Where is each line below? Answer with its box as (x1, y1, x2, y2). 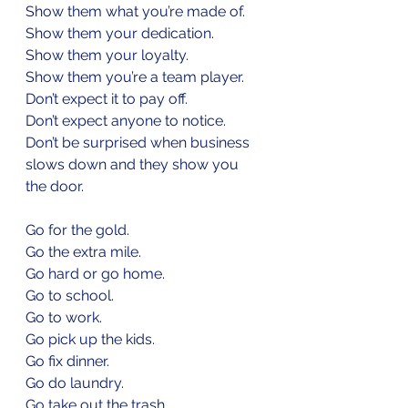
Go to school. (25, 286, 114, 304)
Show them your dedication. (25, 24, 214, 42)
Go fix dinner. (25, 352, 109, 370)
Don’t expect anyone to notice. (25, 111, 226, 129)
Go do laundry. (25, 373, 124, 392)
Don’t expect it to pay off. (25, 89, 188, 107)
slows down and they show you (25, 155, 242, 173)
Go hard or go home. (25, 264, 165, 282)
